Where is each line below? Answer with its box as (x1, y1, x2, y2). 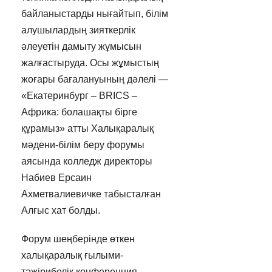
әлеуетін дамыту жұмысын (21, 41, 141, 52)
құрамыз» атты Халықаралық (21, 123, 154, 134)
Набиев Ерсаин (21, 172, 92, 183)
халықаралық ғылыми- (21, 250, 123, 260)
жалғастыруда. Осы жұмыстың (21, 57, 159, 68)
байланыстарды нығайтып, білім (21, 8, 168, 19)
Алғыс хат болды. (21, 205, 100, 216)
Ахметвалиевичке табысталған (21, 188, 161, 199)
